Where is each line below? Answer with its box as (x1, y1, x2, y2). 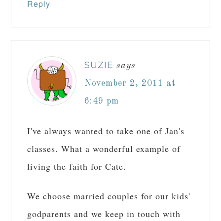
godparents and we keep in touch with (27, 208, 181, 220)
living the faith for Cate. (27, 160, 127, 173)
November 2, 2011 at (84, 79, 176, 88)
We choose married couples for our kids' (27, 190, 191, 202)
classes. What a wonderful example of (27, 143, 181, 155)
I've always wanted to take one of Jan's (27, 125, 185, 137)
